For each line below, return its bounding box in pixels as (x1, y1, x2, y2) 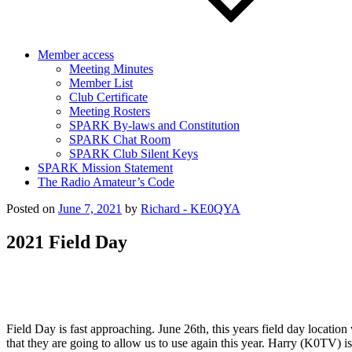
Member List (69, 76, 133, 90)
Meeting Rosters (69, 104, 150, 118)
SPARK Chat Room (69, 133, 170, 146)
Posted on (6, 202, 55, 215)
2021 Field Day (6, 231, 127, 252)
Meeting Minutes (69, 62, 153, 75)
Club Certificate (69, 90, 148, 104)
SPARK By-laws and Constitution (69, 119, 240, 132)
